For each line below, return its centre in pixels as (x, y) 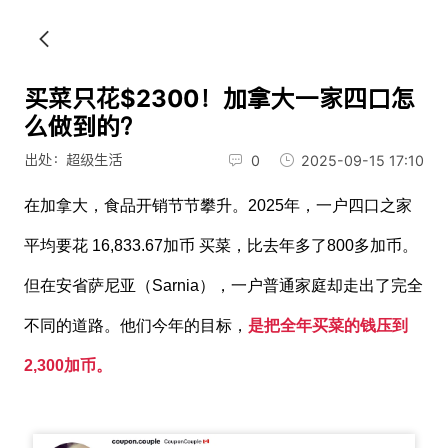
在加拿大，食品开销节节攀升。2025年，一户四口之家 (217, 205)
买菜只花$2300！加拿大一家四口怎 (219, 98)
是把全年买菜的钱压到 (327, 325)
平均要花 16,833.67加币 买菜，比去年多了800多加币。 (220, 245)
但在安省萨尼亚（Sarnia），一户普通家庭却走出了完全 (223, 285)
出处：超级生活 (72, 160)
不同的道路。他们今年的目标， (135, 325)
